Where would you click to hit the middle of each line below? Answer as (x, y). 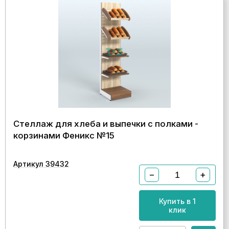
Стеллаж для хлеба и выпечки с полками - (106, 124)
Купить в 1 (177, 201)
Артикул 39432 (41, 164)
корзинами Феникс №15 (64, 135)
